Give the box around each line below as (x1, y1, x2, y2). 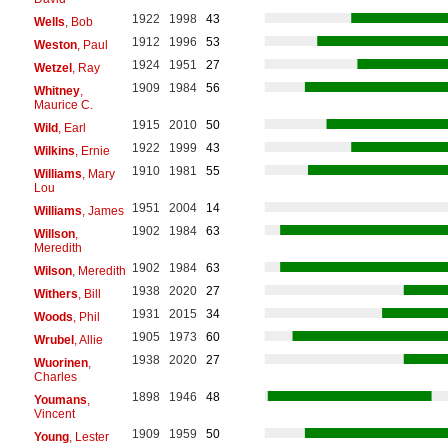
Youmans (33, 392, 87, 407)
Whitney (33, 83, 80, 98)
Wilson (33, 263, 72, 278)
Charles (33, 369, 77, 384)
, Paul (76, 37, 108, 52)
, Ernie (74, 143, 110, 158)
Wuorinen (33, 355, 88, 370)
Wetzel (33, 60, 72, 75)
